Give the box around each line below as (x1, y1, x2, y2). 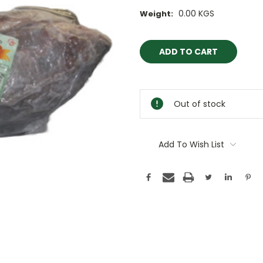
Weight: (140, 8, 173, 20)
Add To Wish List (158, 139, 224, 151)
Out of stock (174, 98, 225, 110)
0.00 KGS (178, 8, 214, 20)
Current (140, 32, 173, 43)
